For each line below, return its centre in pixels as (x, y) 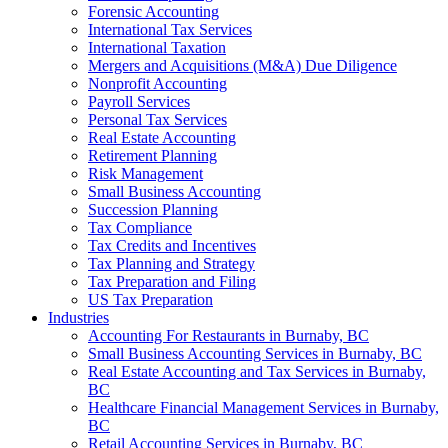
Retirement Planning (152, 155)
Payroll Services (139, 101)
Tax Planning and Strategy (171, 263)
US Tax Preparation (150, 299)
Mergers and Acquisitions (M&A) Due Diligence (242, 65)
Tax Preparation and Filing (172, 281)
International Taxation (157, 47)
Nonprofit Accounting (157, 83)
